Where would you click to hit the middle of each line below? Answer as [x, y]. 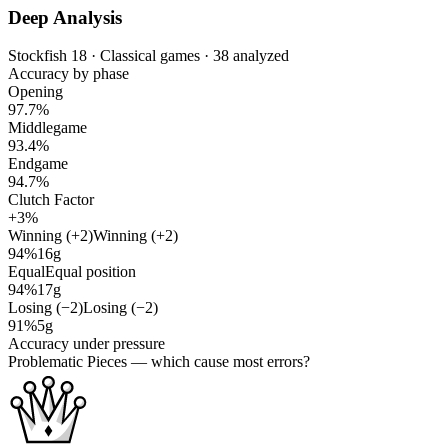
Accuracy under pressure [86, 344]
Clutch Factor [51, 200]
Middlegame [47, 128]
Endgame [38, 164]
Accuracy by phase [68, 74]
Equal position [90, 272]
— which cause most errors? [218, 362]
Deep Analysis [65, 17]
